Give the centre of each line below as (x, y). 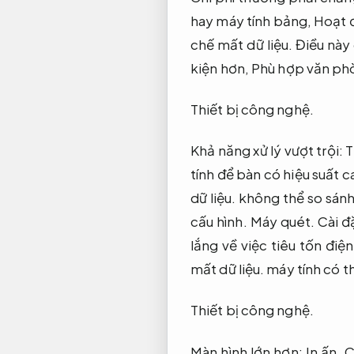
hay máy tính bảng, (252, 21)
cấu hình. (220, 222)
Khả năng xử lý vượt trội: (268, 151)
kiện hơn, (221, 68)
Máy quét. (282, 222)
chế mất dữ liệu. (242, 45)
